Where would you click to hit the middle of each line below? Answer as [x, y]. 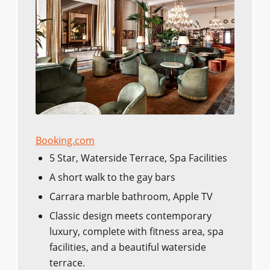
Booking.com [65, 141]
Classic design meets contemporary [130, 216]
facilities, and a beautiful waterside [127, 247]
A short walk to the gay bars [112, 177]
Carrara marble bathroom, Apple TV [131, 197]
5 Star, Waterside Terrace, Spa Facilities [138, 158]
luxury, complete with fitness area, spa [136, 232]
